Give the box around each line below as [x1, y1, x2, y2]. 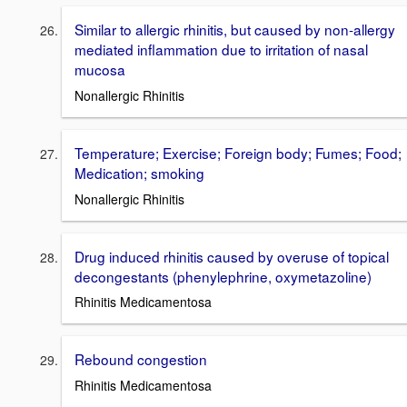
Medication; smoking [74, 162, 204, 183]
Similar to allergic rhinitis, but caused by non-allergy [74, 19, 395, 40]
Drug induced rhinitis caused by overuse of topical [74, 245, 389, 266]
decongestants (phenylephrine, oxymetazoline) [74, 265, 372, 286]
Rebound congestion [74, 349, 207, 370]
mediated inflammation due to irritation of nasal [74, 39, 368, 60]
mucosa [74, 59, 125, 80]
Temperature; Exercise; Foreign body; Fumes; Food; [74, 142, 402, 163]
